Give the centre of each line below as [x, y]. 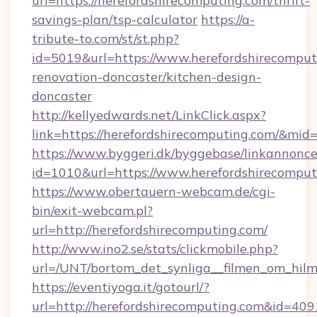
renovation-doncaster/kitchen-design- [146, 77]
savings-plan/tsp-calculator [115, 19]
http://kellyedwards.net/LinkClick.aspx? [149, 115]
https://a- [228, 19]
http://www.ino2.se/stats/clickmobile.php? [155, 249]
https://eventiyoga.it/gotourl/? [121, 287]
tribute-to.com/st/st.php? [105, 39]
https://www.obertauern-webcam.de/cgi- [154, 191]
